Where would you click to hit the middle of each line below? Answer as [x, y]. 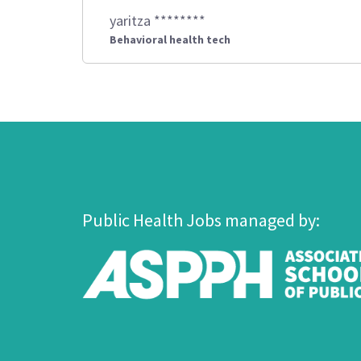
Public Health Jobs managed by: [201, 220]
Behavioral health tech [170, 39]
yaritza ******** [158, 21]
